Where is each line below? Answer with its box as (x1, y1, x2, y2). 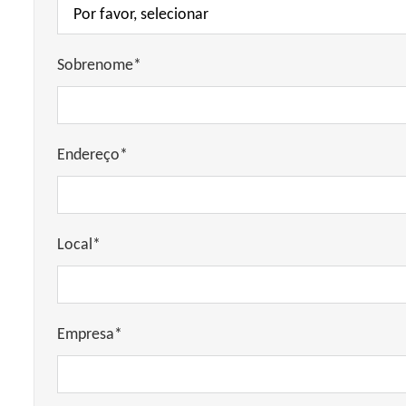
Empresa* (57, 326, 122, 343)
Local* (57, 237, 101, 254)
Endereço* (57, 147, 128, 164)
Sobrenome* (57, 57, 141, 74)
